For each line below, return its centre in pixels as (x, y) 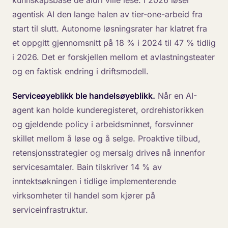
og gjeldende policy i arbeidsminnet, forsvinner (103, 124)
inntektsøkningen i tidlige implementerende (94, 181)
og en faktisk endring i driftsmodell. (80, 72)
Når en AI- (176, 96)
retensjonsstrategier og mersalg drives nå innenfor (109, 153)
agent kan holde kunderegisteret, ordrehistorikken (108, 110)
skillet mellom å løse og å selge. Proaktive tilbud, (106, 139)
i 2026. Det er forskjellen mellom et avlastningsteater (113, 57)
